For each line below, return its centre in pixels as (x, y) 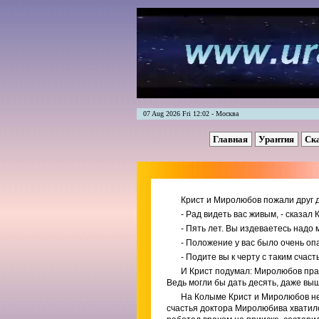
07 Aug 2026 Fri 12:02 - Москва (188, 114)
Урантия (277, 139)
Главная (231, 139)
